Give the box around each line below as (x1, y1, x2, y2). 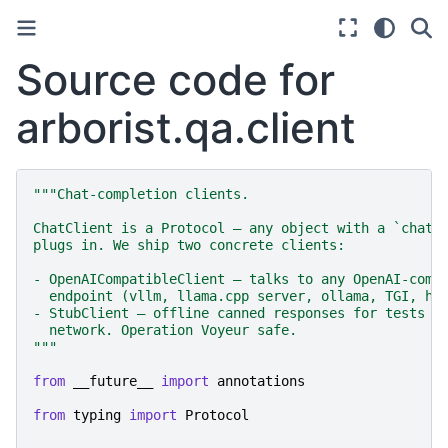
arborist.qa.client (16, 102, 356, 153)
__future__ (73, 372, 153, 389)
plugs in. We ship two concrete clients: (33, 236, 345, 253)
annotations (217, 372, 305, 389)
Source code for (16, 54, 335, 105)
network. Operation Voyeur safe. (33, 321, 297, 338)
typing (73, 406, 121, 423)
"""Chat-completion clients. (33, 185, 249, 202)
